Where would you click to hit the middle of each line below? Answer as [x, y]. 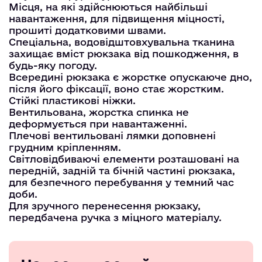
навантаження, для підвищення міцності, [117, 18]
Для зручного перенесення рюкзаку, [105, 205]
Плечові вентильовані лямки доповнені [112, 135]
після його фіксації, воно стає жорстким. [116, 88]
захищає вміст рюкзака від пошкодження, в [124, 53]
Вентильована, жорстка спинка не [99, 112]
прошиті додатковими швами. [87, 30]
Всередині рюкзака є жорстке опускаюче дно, [130, 77]
